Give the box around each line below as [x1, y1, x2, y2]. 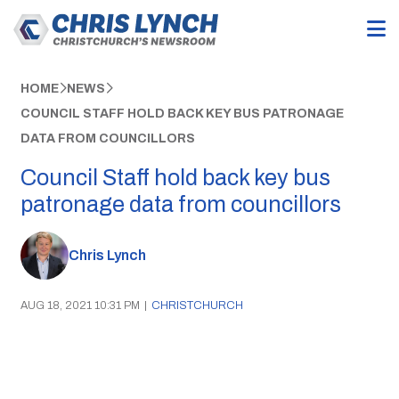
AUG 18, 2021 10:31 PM [20, 298, 140, 312]
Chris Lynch [68, 248, 146, 264]
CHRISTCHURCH [151, 298, 243, 312]
